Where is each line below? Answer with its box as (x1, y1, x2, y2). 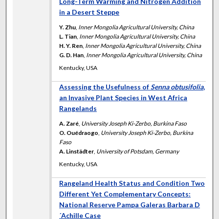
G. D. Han (59, 51, 84, 59)
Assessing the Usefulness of (59, 82, 151, 91)
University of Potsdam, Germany (96, 147, 179, 155)
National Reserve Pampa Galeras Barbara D (59, 200, 200, 209)
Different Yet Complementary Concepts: (59, 189, 191, 198)
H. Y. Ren (59, 42, 83, 49)
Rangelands (59, 104, 97, 112)
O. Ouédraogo (59, 129, 99, 136)
